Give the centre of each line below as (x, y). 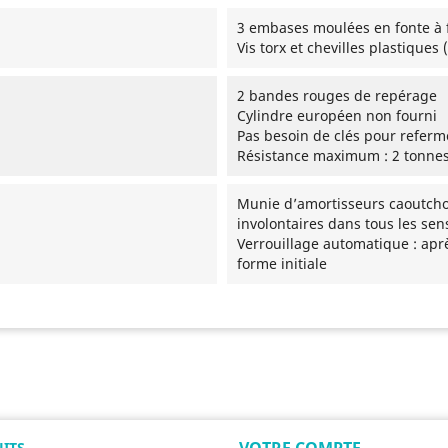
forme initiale (281, 263)
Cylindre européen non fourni (336, 115)
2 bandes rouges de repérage (336, 95)
